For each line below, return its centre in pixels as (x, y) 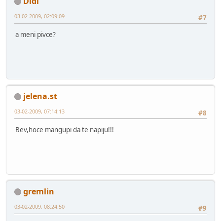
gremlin (39, 191)
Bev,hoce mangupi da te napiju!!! (65, 129)
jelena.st (40, 96)
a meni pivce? (36, 34)
